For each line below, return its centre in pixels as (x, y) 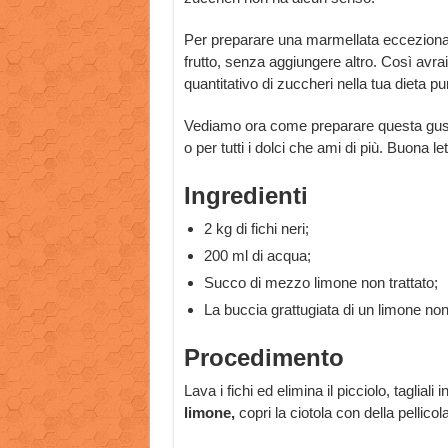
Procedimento (263, 357)
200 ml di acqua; (257, 255)
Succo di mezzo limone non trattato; (320, 282)
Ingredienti (245, 195)
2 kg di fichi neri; (256, 228)
